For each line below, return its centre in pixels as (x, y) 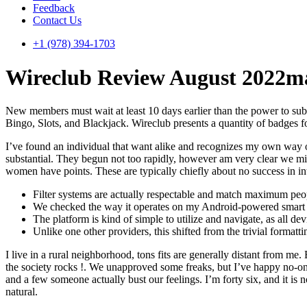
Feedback (54, 8)
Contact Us (57, 21)
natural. (22, 292)
